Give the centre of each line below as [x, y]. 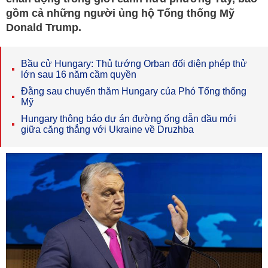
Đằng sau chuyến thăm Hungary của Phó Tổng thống [134, 91]
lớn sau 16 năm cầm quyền [79, 74]
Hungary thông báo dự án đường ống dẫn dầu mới [129, 119]
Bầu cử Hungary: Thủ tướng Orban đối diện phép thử [134, 64]
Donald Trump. [44, 28]
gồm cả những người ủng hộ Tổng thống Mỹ [120, 13]
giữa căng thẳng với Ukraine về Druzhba [107, 130]
